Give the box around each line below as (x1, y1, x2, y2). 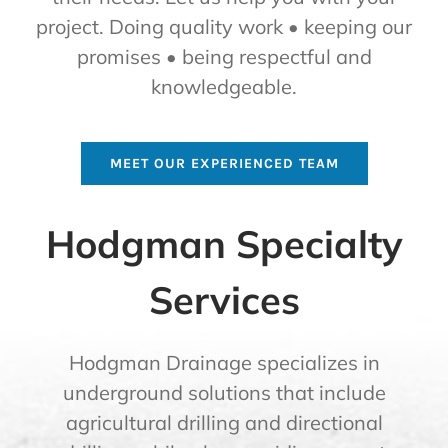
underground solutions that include (62, 380, 386, 406)
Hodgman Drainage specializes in (68, 350, 380, 376)
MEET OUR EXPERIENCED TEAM (109, 155, 339, 173)
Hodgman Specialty (45, 220, 403, 268)
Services (148, 276, 300, 324)
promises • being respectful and (76, 44, 372, 70)
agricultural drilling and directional (65, 410, 383, 436)
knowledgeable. (151, 74, 297, 100)
